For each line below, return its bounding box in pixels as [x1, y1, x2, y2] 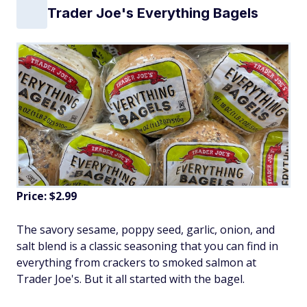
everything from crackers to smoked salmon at [16, 255, 256, 271]
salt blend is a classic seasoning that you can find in [16, 238, 278, 254]
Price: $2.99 [16, 188, 77, 204]
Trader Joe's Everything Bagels [47, 5, 258, 22]
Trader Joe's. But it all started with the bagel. [16, 271, 245, 287]
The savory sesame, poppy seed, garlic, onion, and [16, 222, 275, 238]
